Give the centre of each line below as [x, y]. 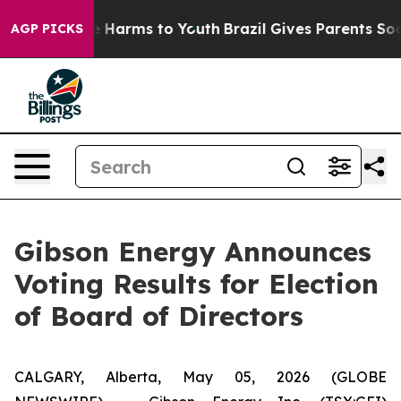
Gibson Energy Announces [193, 252]
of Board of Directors [159, 316]
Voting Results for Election [196, 284]
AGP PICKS [47, 29]
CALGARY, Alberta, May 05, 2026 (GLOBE [200, 377]
